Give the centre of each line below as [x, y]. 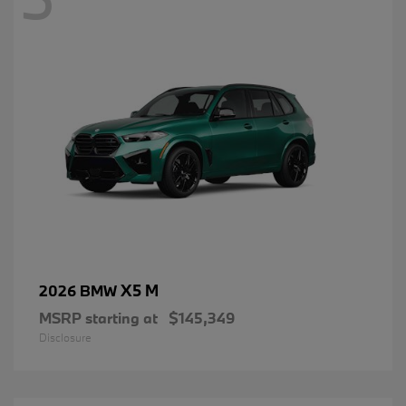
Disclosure [65, 337]
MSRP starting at [98, 317]
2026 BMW [80, 290]
